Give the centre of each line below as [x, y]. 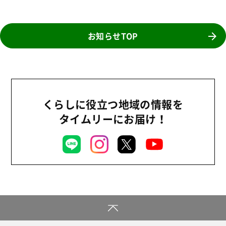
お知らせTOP [113, 36]
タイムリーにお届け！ [113, 119]
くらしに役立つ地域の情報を [113, 104]
